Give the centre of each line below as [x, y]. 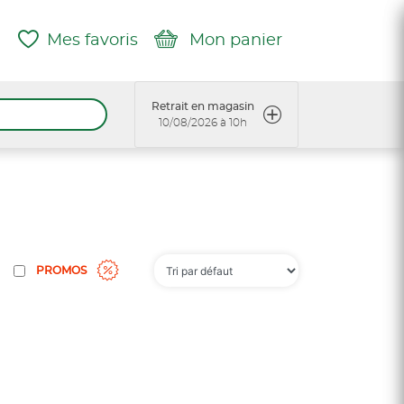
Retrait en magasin [203, 106]
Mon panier [236, 40]
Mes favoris [92, 40]
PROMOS [61, 271]
